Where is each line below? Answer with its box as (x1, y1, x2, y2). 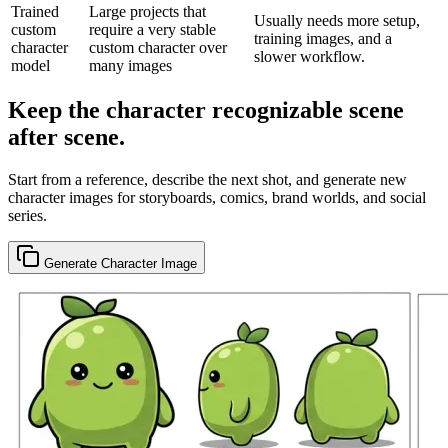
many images (89, 56, 172, 74)
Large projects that (89, 2, 206, 20)
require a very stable (89, 20, 216, 38)
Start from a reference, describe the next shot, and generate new (8, 171, 407, 189)
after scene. (8, 124, 125, 151)
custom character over (89, 38, 227, 56)
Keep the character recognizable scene (8, 97, 404, 124)
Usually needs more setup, (254, 11, 420, 29)
